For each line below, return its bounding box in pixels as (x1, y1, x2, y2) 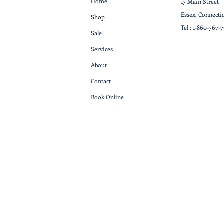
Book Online (91, 93, 124, 101)
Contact (91, 77, 111, 85)
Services (91, 45, 113, 53)
